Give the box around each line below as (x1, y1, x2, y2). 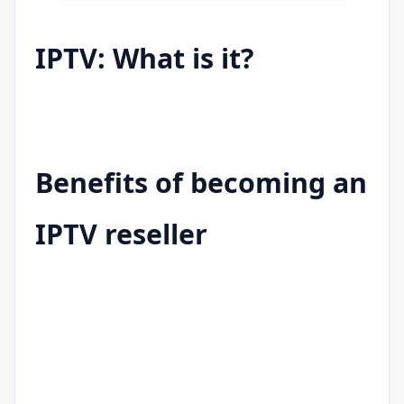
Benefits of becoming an (35, 164, 367, 202)
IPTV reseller (35, 216, 207, 253)
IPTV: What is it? (35, 40, 254, 77)
